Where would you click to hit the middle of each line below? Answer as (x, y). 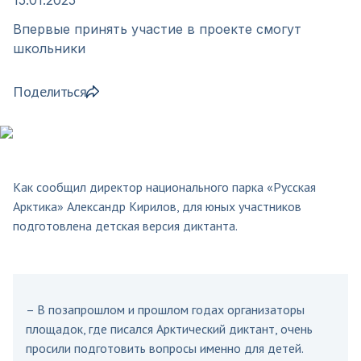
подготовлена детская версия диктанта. (125, 225)
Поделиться (50, 91)
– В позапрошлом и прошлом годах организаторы (165, 309)
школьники (49, 48)
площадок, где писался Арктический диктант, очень (169, 328)
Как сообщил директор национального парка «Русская (164, 187)
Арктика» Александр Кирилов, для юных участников (157, 206)
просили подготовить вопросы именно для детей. (164, 348)
